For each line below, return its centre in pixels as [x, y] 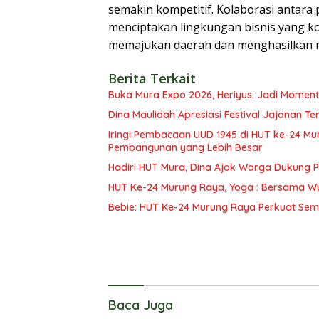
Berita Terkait [152, 79]
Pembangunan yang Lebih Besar [185, 148]
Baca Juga [141, 305]
